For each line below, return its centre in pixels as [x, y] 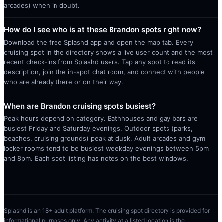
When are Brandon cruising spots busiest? [80, 106]
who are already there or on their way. [64, 82]
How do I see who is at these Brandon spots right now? [103, 29]
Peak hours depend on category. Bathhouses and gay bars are [101, 118]
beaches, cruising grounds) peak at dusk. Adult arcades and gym [105, 138]
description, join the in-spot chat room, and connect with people [104, 72]
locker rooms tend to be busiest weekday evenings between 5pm [106, 148]
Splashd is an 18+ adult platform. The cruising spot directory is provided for [107, 210]
